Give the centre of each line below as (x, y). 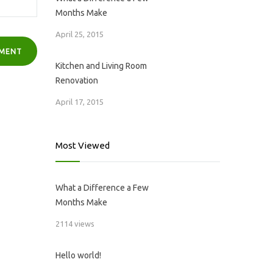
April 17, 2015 (80, 102)
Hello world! (78, 255)
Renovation (77, 80)
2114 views (75, 224)
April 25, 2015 (80, 34)
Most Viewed (83, 145)
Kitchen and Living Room (101, 66)
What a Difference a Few (102, 188)
